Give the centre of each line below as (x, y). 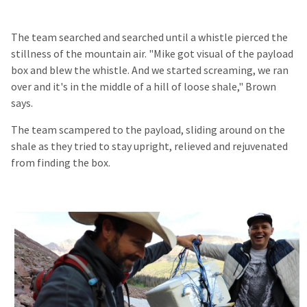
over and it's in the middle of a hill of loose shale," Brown (144, 86)
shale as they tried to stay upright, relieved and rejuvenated (149, 146)
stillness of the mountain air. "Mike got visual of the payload (152, 53)
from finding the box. (62, 162)
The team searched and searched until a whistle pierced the (149, 37)
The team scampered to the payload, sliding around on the (148, 130)
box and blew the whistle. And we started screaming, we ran (150, 70)
